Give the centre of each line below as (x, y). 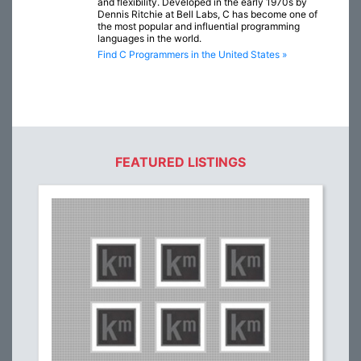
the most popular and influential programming (199, 27)
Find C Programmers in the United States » (192, 55)
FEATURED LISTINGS (180, 162)
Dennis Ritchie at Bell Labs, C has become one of (207, 15)
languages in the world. (149, 39)
